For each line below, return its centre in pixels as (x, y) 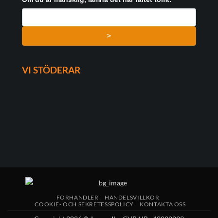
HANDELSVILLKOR (132, 198)
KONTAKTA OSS (163, 204)
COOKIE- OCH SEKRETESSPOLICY (84, 204)
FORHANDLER (77, 198)
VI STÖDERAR (51, 70)
